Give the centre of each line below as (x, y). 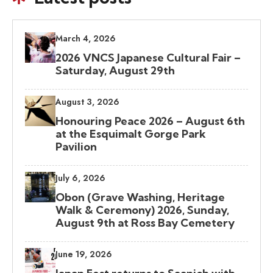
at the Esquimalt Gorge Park (131, 134)
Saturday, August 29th (115, 71)
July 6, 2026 (80, 178)
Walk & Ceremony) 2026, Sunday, (142, 210)
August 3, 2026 (87, 102)
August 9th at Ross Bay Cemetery (145, 223)
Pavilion (76, 147)
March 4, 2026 (86, 39)
